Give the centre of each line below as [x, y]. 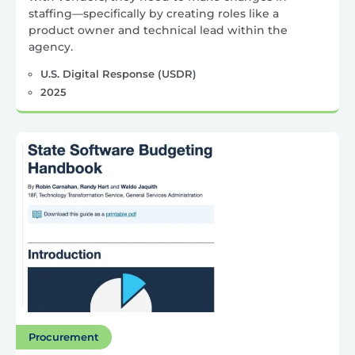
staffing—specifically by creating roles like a [154, 13]
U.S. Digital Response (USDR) [118, 73]
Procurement [64, 337]
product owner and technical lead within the [158, 30]
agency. [51, 46]
